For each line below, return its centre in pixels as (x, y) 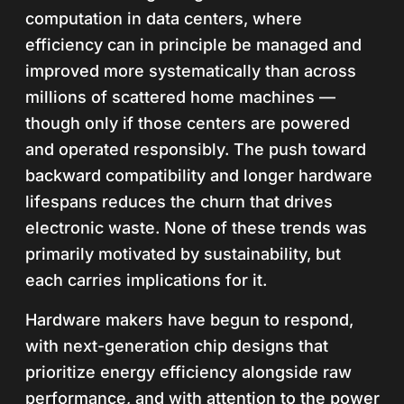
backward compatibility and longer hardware (199, 175)
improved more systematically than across (191, 71)
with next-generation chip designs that (177, 346)
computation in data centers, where (164, 18)
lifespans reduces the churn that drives (179, 202)
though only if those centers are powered (188, 123)
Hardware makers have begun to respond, (189, 320)
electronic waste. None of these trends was (196, 228)
